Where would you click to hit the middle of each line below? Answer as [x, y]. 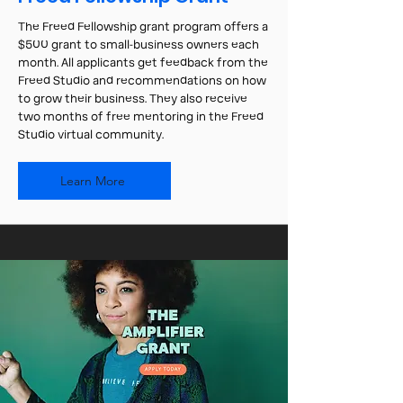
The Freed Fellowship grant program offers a [143, 27]
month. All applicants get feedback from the [143, 63]
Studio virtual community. [91, 135]
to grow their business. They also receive [133, 99]
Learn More [93, 181]
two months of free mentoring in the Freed [141, 117]
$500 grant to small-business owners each [139, 45]
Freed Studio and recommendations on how [142, 81]
